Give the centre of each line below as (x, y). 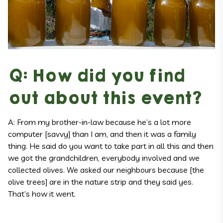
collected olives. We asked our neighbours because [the (106, 170)
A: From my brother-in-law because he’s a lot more (100, 122)
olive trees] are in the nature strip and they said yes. (101, 182)
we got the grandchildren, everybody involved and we (104, 158)
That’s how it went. (42, 194)
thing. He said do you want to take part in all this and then (111, 146)
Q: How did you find (96, 76)
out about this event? (105, 99)
